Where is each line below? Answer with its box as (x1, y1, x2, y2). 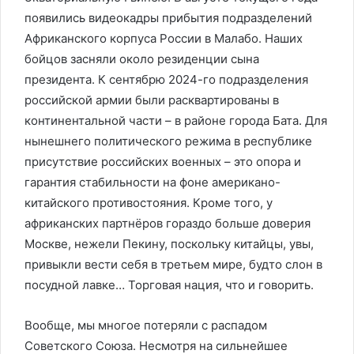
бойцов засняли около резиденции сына (24, 51, 259, 66)
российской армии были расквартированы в (24, 92, 279, 107)
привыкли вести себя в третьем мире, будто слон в (24, 257, 322, 272)
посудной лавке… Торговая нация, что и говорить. (24, 277, 314, 292)
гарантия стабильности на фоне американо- (24, 175, 281, 190)
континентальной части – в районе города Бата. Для (24, 113, 327, 128)
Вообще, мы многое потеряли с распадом (24, 318, 267, 333)
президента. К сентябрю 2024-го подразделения (24, 72, 308, 87)
